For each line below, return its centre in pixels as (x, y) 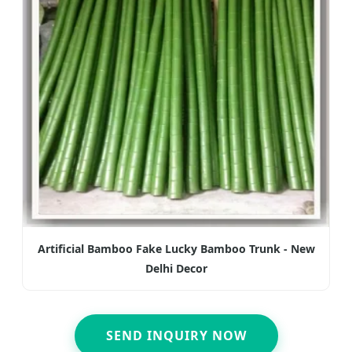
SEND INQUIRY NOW (176, 335)
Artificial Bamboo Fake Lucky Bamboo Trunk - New (176, 248)
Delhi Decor (176, 268)
